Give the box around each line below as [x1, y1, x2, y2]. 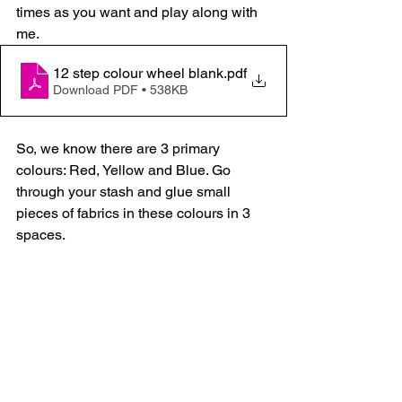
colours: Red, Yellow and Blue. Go [16, 162, 234, 179]
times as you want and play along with [16, 4, 261, 21]
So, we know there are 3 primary [16, 140, 223, 157]
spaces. [16, 226, 72, 243]
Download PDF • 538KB [53, 82, 188, 97]
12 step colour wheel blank [53, 64, 223, 82]
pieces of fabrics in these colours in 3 [16, 205, 254, 222]
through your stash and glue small [16, 183, 234, 200]
